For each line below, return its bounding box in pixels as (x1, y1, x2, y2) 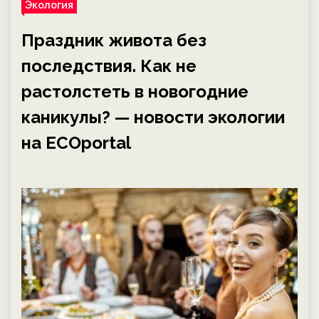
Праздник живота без (21, 30, 206, 51)
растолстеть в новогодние (21, 81, 249, 102)
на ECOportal (21, 132, 131, 153)
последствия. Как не (21, 56, 197, 76)
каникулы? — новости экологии (21, 107, 285, 127)
